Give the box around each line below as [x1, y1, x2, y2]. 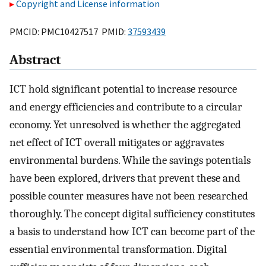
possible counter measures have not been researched [9, 189, 248, 203]
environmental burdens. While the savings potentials [9, 154, 251, 167]
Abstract [9, 52, 61, 68]
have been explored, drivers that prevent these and [9, 172, 240, 185]
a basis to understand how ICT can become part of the [9, 225, 255, 239]
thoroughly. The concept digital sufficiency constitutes [9, 207, 255, 221]
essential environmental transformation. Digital [9, 243, 227, 256]
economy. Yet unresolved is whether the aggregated [9, 118, 241, 132]
